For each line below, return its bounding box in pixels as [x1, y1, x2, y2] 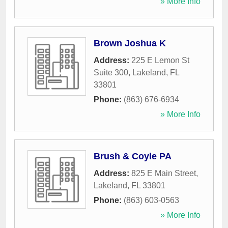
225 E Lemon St [131, 56, 189, 65]
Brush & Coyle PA [94, 151, 172, 162]
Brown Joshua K [94, 38, 166, 49]
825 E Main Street [131, 169, 196, 178]
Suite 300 [94, 68, 128, 77]
